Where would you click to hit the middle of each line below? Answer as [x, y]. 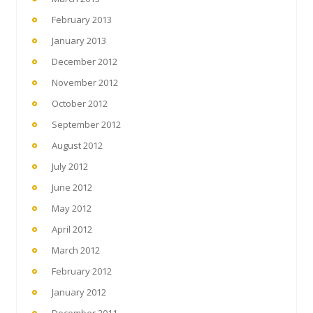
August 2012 [77, 145]
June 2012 [72, 187]
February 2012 [82, 271]
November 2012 [85, 82]
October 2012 [80, 103]
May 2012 [72, 208]
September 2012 [86, 124]
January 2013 [79, 41]
